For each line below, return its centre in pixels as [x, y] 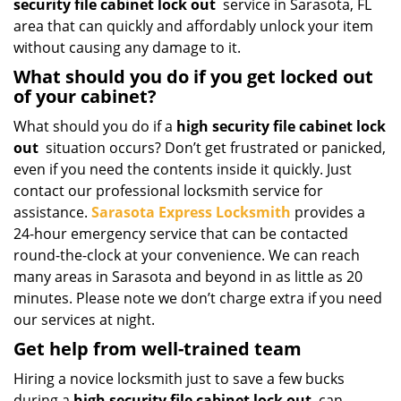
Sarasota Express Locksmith [191, 212]
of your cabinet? [85, 96]
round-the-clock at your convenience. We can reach [187, 255]
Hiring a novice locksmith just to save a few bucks [179, 379]
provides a [328, 212]
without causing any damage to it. [127, 47]
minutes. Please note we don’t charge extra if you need [198, 298]
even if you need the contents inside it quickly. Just [183, 169]
